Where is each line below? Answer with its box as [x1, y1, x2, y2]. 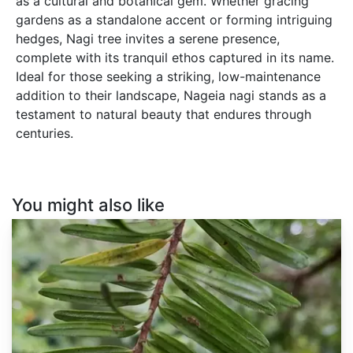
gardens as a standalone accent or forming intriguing [16, 12, 333, 28]
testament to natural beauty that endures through [16, 106, 311, 123]
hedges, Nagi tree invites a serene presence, [16, 31, 280, 47]
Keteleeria [12, 218, 62, 232]
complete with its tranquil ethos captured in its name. [16, 50, 334, 66]
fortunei [12, 230, 51, 244]
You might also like [12, 195, 165, 216]
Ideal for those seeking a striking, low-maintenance [16, 69, 321, 85]
